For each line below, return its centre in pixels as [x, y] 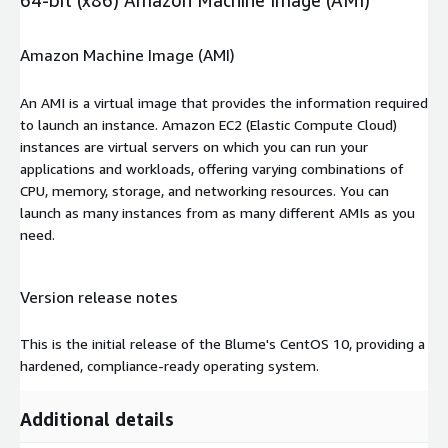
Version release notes [99, 296]
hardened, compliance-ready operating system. [169, 366]
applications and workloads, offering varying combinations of [212, 168]
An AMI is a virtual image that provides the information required [224, 102]
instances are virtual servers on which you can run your [194, 146]
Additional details [97, 419]
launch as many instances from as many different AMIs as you [217, 212]
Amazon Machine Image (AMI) [127, 55]
